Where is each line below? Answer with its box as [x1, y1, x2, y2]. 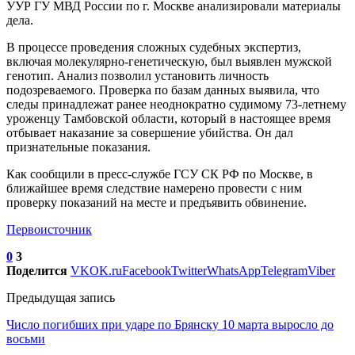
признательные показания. [6, 139, 151, 154]
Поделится [6, 263, 67, 277]
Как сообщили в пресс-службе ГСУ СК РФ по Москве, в [6, 166, 313, 181]
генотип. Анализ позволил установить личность [6, 68, 269, 82]
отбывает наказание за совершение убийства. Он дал [6, 125, 293, 139]
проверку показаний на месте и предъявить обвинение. [6, 195, 307, 209]
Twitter [171, 263, 207, 277]
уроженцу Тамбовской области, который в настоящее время [6, 111, 330, 125]
